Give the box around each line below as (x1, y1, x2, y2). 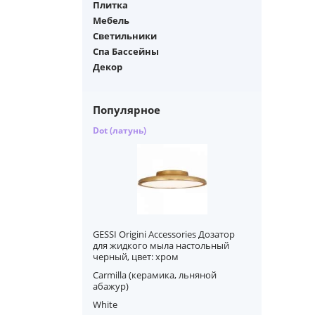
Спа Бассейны (93, 45, 159, 58)
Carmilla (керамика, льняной (93, 269, 217, 281)
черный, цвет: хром (93, 250, 179, 263)
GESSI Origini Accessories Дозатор (93, 228, 235, 240)
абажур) (93, 280, 129, 292)
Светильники (93, 30, 157, 42)
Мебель (93, 14, 129, 27)
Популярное (93, 103, 160, 117)
